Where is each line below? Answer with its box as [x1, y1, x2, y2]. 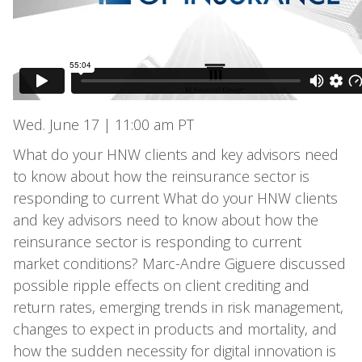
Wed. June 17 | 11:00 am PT [12, 115, 194, 134]
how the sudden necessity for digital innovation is [12, 341, 336, 360]
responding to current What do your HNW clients [12, 188, 338, 208]
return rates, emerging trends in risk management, [12, 297, 343, 317]
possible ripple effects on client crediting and [12, 276, 309, 295]
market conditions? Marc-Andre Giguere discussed [12, 254, 346, 273]
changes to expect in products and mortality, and [12, 319, 337, 339]
